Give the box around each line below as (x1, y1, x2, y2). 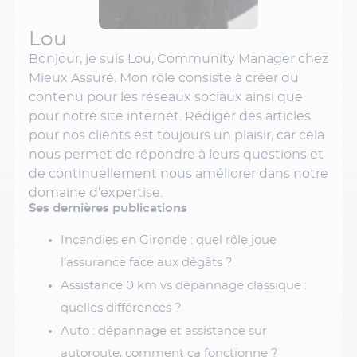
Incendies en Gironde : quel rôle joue (61, 234, 277, 246)
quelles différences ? (61, 302, 182, 314)
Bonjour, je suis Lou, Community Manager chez (29, 53, 328, 65)
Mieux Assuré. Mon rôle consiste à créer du (29, 72, 299, 84)
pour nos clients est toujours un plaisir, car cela (29, 129, 324, 142)
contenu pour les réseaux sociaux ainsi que (29, 91, 303, 104)
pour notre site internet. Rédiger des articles (29, 110, 311, 123)
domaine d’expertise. (29, 186, 163, 199)
